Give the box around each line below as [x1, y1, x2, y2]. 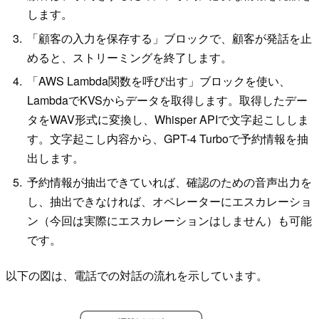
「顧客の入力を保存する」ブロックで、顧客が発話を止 [27, 29, 313, 46]
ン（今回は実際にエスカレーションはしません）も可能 [27, 211, 313, 229]
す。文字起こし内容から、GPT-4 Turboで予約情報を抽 [27, 130, 309, 147]
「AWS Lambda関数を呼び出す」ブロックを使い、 [27, 73, 291, 90]
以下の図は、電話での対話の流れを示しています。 [6, 266, 268, 283]
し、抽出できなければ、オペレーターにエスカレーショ [27, 192, 313, 209]
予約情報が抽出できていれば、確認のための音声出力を [27, 173, 313, 190]
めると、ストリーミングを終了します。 [27, 48, 233, 66]
